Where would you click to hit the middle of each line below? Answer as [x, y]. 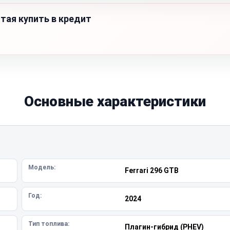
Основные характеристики [115, 101]
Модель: [42, 167]
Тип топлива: [49, 224]
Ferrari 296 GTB [151, 170]
